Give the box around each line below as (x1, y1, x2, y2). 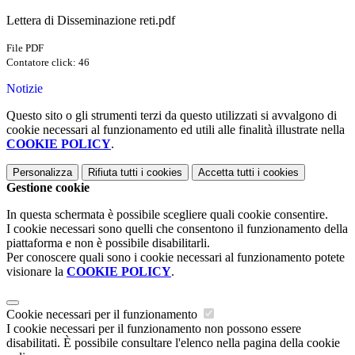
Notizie (6, 82, 43, 96)
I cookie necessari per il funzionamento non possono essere (6, 322, 301, 336)
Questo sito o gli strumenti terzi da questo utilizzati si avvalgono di (6, 109, 337, 123)
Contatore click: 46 (6, 56, 90, 69)
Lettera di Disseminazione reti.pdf (6, 13, 175, 28)
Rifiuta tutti (88, 166, 138, 179)
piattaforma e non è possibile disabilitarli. (6, 236, 210, 250)
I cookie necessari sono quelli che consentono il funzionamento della (6, 222, 348, 236)
